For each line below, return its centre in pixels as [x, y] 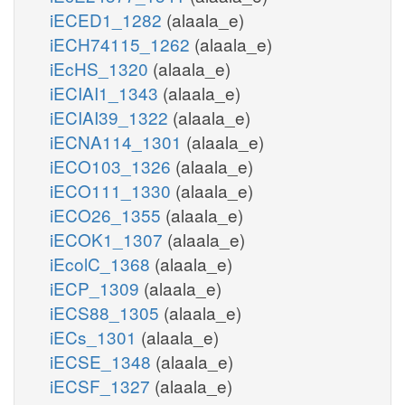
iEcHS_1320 [101, 68]
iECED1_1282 [108, 19]
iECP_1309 [97, 287]
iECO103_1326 [113, 165]
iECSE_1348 [103, 361]
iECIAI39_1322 [111, 117]
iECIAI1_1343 [106, 92]
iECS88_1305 [107, 312]
